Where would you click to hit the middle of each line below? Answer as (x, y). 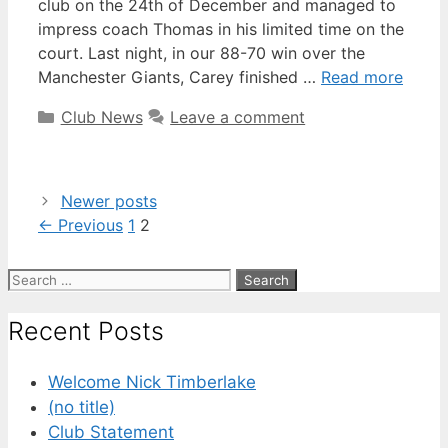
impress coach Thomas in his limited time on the (221, 28)
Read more (362, 76)
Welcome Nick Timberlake (152, 382)
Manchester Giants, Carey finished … (179, 76)
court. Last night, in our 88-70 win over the (201, 52)
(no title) (81, 407)
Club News (101, 116)
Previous (88, 224)
